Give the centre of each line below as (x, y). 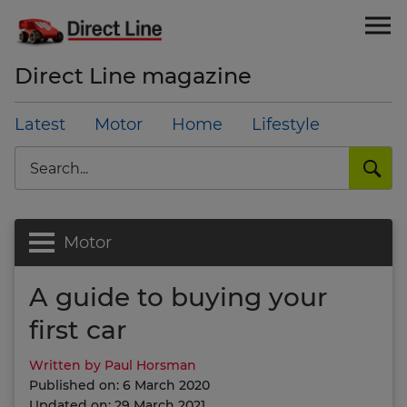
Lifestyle (286, 124)
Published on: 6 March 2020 (119, 385)
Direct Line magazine (133, 76)
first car (78, 330)
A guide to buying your (178, 297)
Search (39, 152)
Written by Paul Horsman (113, 365)
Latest (40, 124)
